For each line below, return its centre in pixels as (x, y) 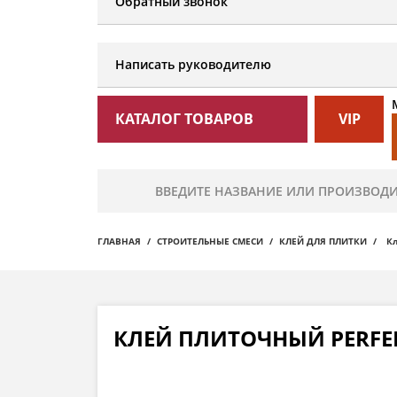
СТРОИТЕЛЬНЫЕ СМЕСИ (210, 241)
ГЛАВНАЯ (119, 241)
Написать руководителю (193, 65)
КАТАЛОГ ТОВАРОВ (184, 119)
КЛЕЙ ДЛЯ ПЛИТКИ (323, 241)
